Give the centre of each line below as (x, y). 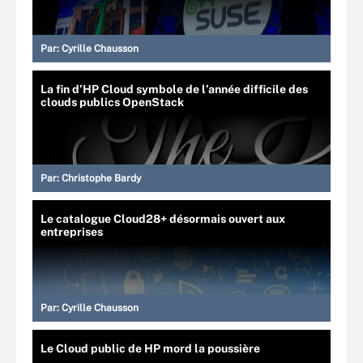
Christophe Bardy (101, 178)
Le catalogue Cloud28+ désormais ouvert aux (163, 218)
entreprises (72, 231)
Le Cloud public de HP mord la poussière (150, 348)
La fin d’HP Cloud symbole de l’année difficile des (174, 89)
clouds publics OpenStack (112, 102)
